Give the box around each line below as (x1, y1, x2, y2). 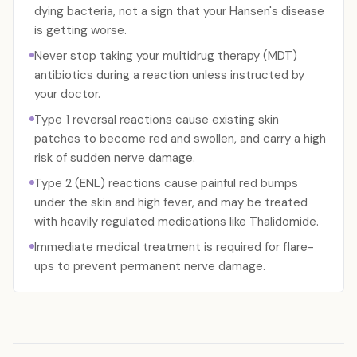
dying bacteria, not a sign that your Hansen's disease (34, 3, 324, 19)
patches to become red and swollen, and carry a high (34, 131, 326, 147)
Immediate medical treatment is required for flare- (34, 239, 314, 255)
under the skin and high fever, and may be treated (34, 194, 308, 210)
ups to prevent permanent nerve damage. (34, 258, 265, 274)
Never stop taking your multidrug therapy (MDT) (34, 48, 297, 64)
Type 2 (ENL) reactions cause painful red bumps (34, 175, 298, 191)
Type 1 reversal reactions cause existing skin (34, 112, 279, 127)
